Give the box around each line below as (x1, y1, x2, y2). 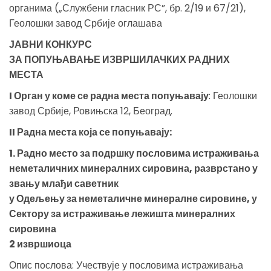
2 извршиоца (9, 237, 71, 251)
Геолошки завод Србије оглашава (9, 16, 162, 30)
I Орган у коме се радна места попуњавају (9, 88, 209, 103)
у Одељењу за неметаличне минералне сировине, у (9, 191, 257, 206)
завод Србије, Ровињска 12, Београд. (9, 103, 172, 118)
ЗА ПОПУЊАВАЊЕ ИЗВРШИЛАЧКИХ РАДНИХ (9, 52, 230, 67)
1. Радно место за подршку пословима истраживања (9, 146, 259, 160)
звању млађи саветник (9, 176, 119, 191)
